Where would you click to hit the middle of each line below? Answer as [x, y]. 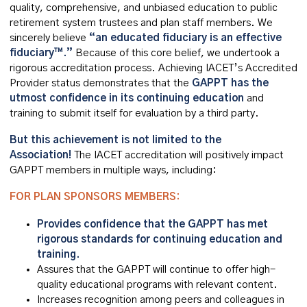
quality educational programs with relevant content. [157, 285]
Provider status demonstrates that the [101, 83]
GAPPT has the [230, 83]
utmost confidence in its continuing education [127, 98]
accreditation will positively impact [203, 155]
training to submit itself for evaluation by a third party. [134, 113]
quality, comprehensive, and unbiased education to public [144, 8]
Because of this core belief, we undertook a [177, 53]
